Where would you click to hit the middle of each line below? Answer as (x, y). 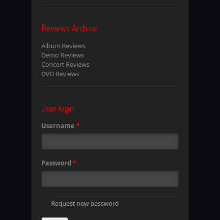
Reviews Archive (69, 28)
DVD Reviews (60, 74)
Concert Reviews (65, 65)
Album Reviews (63, 46)
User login (58, 108)
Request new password (85, 204)
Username (59, 125)
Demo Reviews (63, 55)
